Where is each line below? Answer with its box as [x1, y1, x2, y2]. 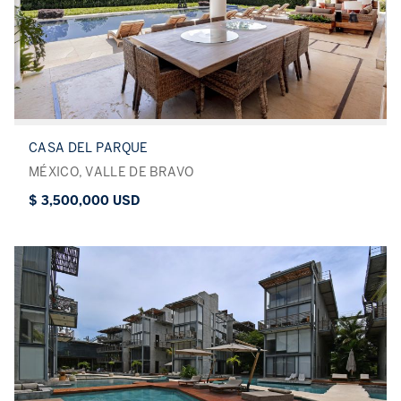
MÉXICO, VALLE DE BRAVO [29, 164, 194, 180]
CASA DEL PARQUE [29, 140, 149, 156]
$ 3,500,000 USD [29, 192, 140, 209]
